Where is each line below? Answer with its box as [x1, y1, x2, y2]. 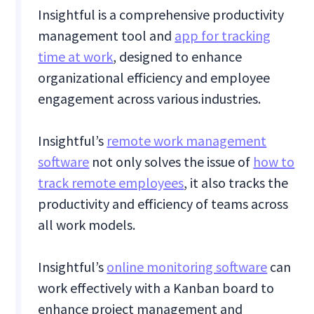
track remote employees [38, 174, 184, 192]
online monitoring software [107, 258, 268, 276]
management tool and [38, 27, 175, 45]
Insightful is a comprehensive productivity [38, 6, 285, 24]
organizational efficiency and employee [38, 69, 271, 87]
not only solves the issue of [89, 153, 254, 171]
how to [253, 153, 295, 171]
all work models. [38, 216, 142, 234]
